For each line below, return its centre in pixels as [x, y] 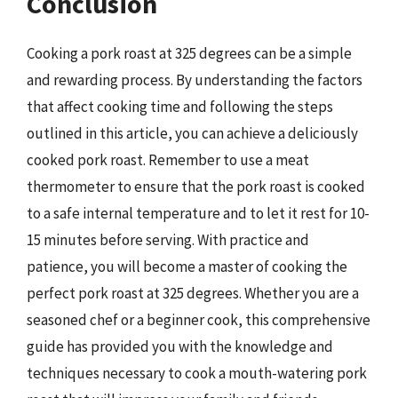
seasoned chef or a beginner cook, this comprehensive [199, 319]
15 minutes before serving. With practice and [168, 239]
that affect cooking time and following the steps [180, 106]
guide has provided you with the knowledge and [180, 346]
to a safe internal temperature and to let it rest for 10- [198, 213]
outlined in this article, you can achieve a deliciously [192, 133]
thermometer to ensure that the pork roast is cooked [196, 186]
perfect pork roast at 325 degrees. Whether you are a [193, 293]
